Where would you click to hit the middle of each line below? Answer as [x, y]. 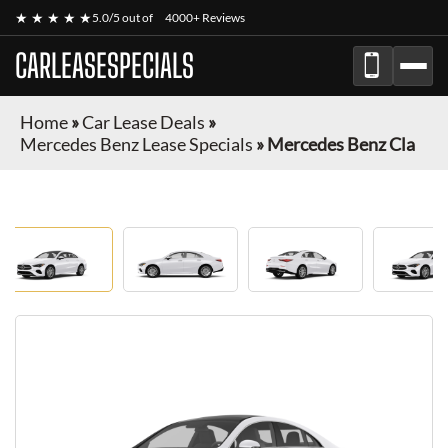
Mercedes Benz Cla [341, 144]
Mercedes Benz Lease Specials [136, 144]
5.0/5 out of [123, 17]
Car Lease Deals [143, 122]
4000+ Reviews [205, 17]
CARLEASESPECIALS [104, 66]
